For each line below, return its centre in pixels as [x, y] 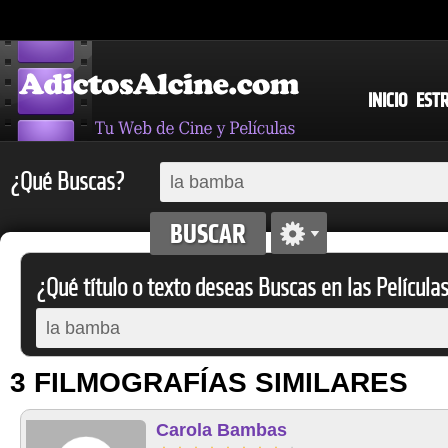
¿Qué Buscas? [67, 182]
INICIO [387, 100]
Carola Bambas [221, 430]
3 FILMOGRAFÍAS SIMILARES [209, 382]
